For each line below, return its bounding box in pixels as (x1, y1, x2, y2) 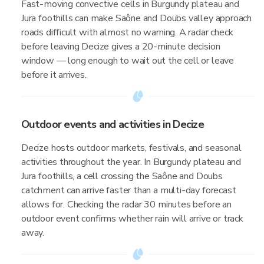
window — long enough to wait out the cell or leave (21, 54, 235, 67)
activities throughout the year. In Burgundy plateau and (21, 156, 242, 169)
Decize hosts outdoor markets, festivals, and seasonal (21, 141, 242, 154)
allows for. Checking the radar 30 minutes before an (21, 198, 232, 211)
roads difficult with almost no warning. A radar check (21, 26, 233, 39)
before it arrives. (21, 68, 87, 81)
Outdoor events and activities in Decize (21, 117, 204, 131)
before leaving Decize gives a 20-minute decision (21, 40, 220, 53)
